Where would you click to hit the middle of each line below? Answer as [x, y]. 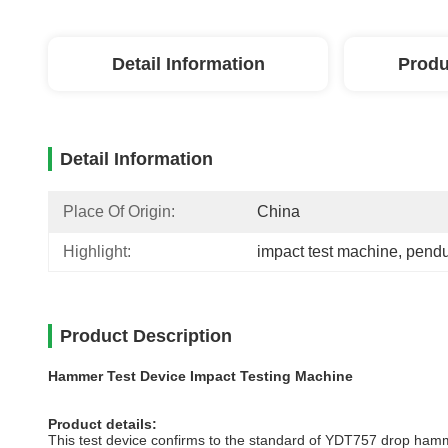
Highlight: [97, 251]
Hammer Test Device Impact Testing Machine [200, 376]
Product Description [146, 336]
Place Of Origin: [119, 211]
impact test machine [327, 251]
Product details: [102, 424]
